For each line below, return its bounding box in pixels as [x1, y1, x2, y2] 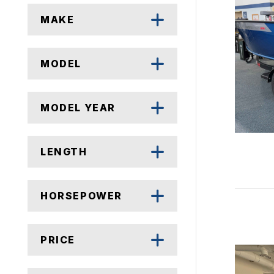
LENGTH [40, 146, 87, 158]
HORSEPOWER [40, 190, 122, 202]
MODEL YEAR [40, 102, 116, 114]
